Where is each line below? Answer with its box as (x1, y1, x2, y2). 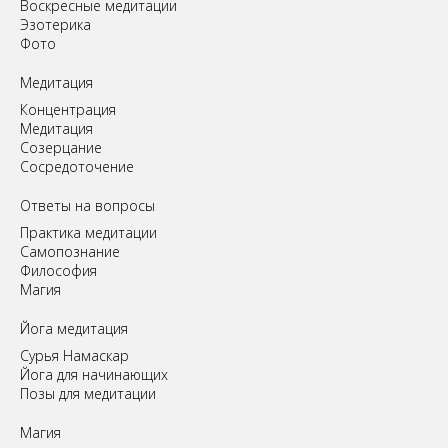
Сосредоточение (20, 157, 134, 177)
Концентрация (20, 100, 116, 120)
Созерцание (20, 138, 102, 158)
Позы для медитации (20, 384, 156, 404)
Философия (20, 261, 97, 281)
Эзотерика (20, 15, 91, 35)
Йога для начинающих (20, 365, 168, 385)
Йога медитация (20, 319, 128, 339)
